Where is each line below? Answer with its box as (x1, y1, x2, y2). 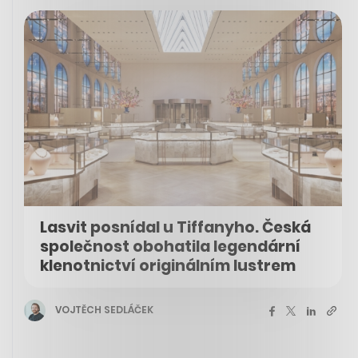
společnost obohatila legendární (40, 235, 300, 257)
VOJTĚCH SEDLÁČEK (55, 303, 153, 317)
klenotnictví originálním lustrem (40, 254, 296, 276)
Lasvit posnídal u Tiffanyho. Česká (40, 216, 311, 238)
